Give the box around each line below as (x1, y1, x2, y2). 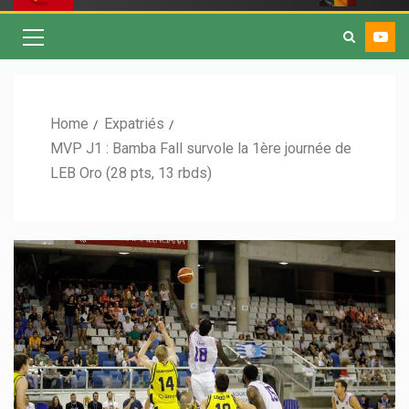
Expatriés (104, 115, 164, 133)
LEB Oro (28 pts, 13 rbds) (50, 164, 212, 183)
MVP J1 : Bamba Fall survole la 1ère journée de (50, 140, 351, 158)
